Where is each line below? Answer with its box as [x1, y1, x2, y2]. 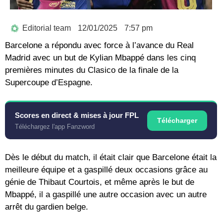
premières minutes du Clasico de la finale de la [5, 65, 178, 75]
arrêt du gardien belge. [5, 202, 88, 212]
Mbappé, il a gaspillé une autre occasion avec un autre [5, 190, 207, 200]
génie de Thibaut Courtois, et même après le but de [5, 177, 194, 187]
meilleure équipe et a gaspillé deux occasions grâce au [5, 165, 208, 175]
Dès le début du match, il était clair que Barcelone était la [5, 153, 217, 163]
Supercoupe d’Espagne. [5, 78, 93, 88]
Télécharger [157, 116, 197, 125]
